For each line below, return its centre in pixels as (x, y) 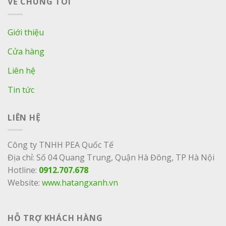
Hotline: (22, 170)
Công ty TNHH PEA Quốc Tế (61, 145)
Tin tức (21, 90)
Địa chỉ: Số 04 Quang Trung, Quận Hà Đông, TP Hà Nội (111, 158)
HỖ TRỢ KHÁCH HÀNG (55, 218)
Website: (25, 183)
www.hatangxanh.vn (80, 183)
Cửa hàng (26, 51)
